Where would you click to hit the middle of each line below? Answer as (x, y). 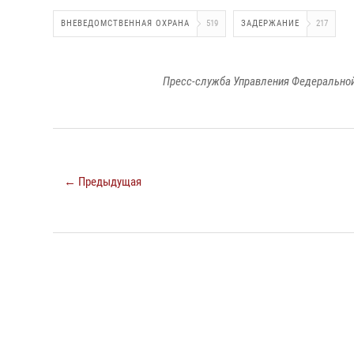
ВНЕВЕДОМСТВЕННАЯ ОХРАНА (125, 23)
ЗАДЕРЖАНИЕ (270, 23)
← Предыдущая (103, 182)
